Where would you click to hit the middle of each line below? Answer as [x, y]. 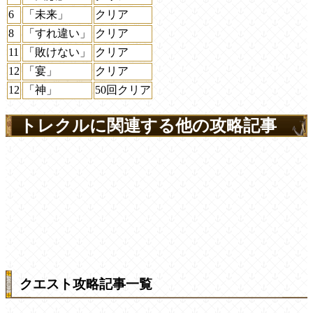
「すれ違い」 [57, 34]
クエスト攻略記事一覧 [86, 284]
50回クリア [123, 90]
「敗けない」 [57, 52]
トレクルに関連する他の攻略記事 [148, 126]
